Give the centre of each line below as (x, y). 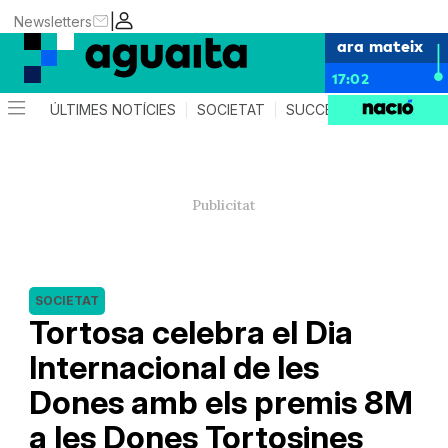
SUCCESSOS (329, 109)
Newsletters (53, 21)
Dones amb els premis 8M (220, 402)
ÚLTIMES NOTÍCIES (113, 109)
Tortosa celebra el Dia (190, 332)
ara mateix (380, 45)
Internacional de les (173, 367)
